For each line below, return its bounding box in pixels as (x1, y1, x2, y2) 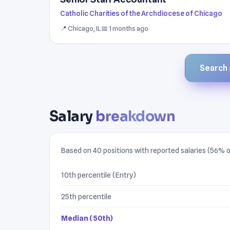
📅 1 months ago (101, 24, 148, 32)
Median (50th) (61, 213, 113, 222)
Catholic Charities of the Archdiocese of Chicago (60, 9, 222, 17)
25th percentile (61, 191, 111, 201)
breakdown (95, 107, 176, 125)
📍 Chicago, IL (60, 24, 101, 32)
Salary (49, 107, 96, 125)
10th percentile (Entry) (61, 170, 136, 179)
